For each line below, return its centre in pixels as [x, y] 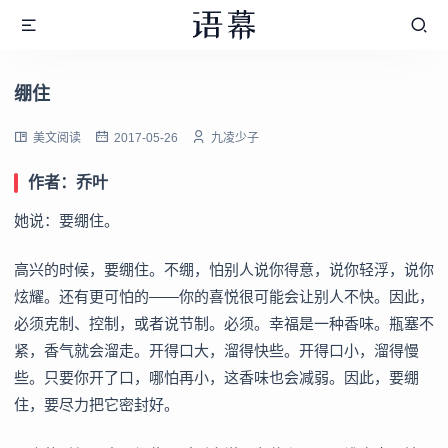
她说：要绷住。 [66, 220]
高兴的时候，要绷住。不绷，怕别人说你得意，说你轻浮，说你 [224, 270]
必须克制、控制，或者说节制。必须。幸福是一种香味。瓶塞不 [224, 324]
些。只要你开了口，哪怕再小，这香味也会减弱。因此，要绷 [216, 378]
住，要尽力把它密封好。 [96, 405]
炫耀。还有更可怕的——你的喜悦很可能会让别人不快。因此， [224, 297]
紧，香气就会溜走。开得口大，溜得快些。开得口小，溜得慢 [216, 351]
